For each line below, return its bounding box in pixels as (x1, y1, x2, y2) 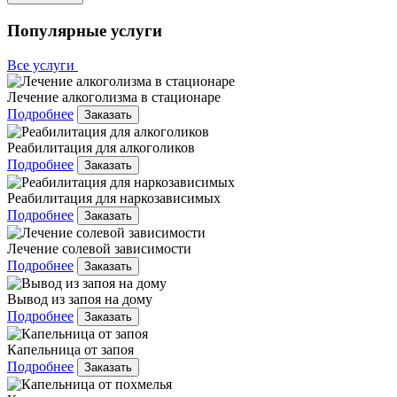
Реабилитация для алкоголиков (7, 139, 195, 155)
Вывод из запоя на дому (7, 291, 152, 307)
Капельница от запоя (7, 341, 134, 357)
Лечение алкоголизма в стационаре (7, 89, 221, 105)
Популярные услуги (7, 21, 162, 41)
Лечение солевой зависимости (7, 240, 191, 256)
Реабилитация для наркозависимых (7, 190, 221, 206)
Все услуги (7, 57, 78, 73)
